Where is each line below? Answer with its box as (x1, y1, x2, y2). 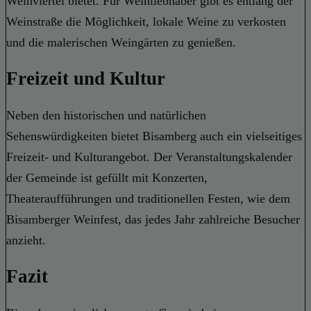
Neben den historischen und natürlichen (6, 108, 206, 122)
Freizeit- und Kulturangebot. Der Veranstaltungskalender (6, 149, 292, 164)
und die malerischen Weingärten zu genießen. (6, 35, 236, 49)
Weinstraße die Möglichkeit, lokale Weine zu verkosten (6, 14, 286, 28)
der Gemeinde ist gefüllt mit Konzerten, (6, 170, 208, 185)
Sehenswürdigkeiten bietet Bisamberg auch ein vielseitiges (6, 128, 302, 143)
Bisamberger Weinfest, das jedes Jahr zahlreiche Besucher (6, 212, 300, 226)
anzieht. (6, 233, 46, 247)
